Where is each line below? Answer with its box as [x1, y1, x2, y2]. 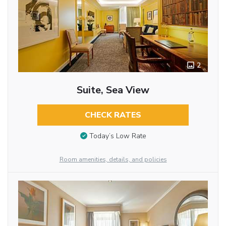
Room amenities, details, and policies [59, 155, 167, 164]
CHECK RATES [84, 109, 141, 121]
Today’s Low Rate [89, 131, 146, 141]
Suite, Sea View [76, 83, 149, 97]
